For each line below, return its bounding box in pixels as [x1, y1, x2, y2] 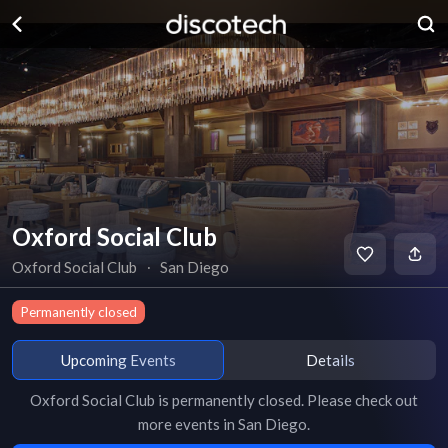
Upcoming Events [60, 350, 176, 369]
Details [305, 350, 355, 369]
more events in [138, 415, 238, 433]
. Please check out [301, 391, 418, 409]
